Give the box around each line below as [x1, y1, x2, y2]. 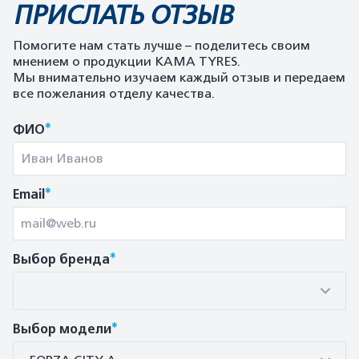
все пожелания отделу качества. [13, 87, 215, 101]
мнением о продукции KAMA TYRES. [13, 54, 240, 69]
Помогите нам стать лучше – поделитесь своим [13, 38, 310, 53]
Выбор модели [13, 321, 111, 337]
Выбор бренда [13, 252, 110, 268]
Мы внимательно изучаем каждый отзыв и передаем [13, 71, 345, 85]
